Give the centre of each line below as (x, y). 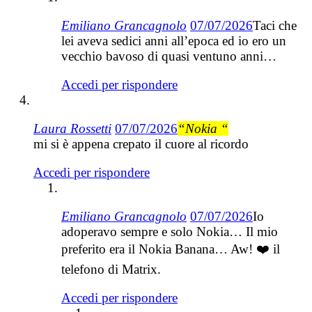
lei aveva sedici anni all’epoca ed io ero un (174, 40)
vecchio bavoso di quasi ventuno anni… (169, 56)
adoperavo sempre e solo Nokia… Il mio (170, 231)
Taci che (275, 25)
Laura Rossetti (72, 128)
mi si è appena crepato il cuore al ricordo (141, 143)
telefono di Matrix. (111, 269)
